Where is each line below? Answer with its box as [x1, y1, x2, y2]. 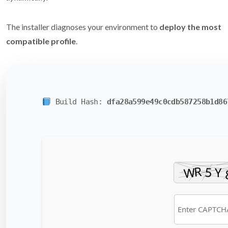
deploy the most [159, 22, 221, 32]
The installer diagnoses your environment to [6, 22, 159, 32]
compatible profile [6, 36, 76, 46]
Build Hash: [51, 97, 107, 107]
